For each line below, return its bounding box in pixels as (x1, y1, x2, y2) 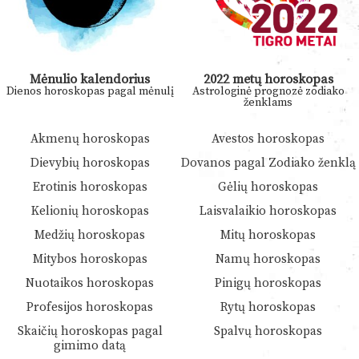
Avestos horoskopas (212, 131, 325, 147)
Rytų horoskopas (220, 299, 317, 315)
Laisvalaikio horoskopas (200, 203, 337, 219)
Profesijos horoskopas (26, 299, 153, 315)
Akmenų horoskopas (30, 131, 150, 147)
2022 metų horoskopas (203, 71, 333, 87)
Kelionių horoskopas (30, 203, 149, 219)
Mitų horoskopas (220, 227, 317, 243)
